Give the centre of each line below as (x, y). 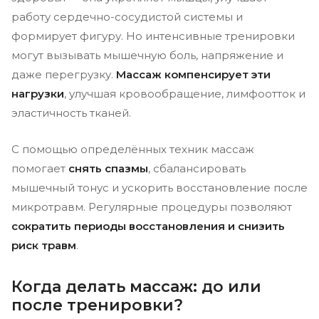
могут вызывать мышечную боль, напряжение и (147, 55)
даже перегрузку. (64, 74)
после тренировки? (97, 305)
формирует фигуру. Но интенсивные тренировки (153, 36)
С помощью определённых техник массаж (133, 149)
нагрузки (38, 94)
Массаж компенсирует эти (193, 74)
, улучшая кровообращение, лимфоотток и (185, 94)
